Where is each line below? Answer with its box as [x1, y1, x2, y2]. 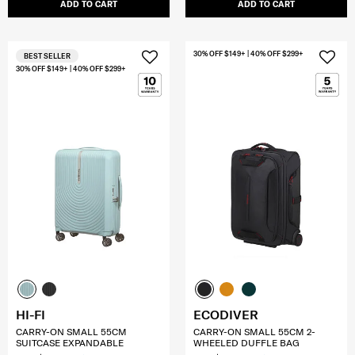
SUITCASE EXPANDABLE [16, 337, 124, 349]
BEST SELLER [24, 52, 71, 61]
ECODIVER [193, 307, 258, 323]
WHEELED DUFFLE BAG [193, 337, 300, 349]
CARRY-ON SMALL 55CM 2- [193, 326, 315, 338]
